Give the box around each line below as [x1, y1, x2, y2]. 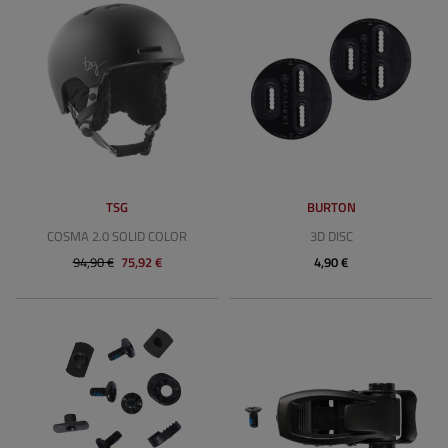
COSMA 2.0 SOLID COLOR [47, 226, 187, 246]
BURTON [306, 197, 356, 217]
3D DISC [309, 226, 353, 246]
